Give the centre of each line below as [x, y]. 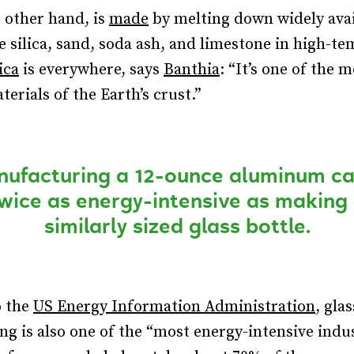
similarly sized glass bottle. [177, 227]
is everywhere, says [91, 70]
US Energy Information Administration [174, 307]
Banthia [192, 70]
